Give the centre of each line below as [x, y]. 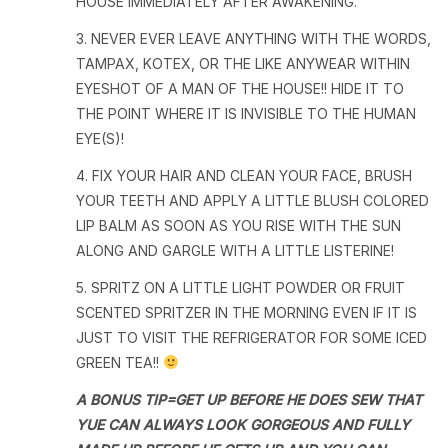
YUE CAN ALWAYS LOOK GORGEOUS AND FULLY [243, 424]
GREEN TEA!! [119, 362]
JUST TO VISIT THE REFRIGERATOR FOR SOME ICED [251, 337]
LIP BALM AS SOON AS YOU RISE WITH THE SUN [238, 225]
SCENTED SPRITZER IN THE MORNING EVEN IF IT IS [246, 312]
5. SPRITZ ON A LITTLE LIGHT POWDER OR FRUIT [240, 287]
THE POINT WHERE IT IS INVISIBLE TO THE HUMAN [246, 113]
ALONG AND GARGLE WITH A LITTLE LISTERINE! [235, 250]
